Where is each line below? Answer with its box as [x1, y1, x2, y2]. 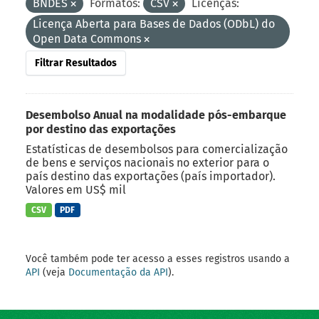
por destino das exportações [26, 122, 176, 136]
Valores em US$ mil [26, 182, 126, 197]
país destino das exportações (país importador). [26, 169, 276, 183]
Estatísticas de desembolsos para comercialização [26, 142, 288, 156]
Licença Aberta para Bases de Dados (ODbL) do [33, 16, 275, 31]
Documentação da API [68, 266, 168, 279]
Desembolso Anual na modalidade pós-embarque [26, 108, 286, 122]
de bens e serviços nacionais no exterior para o [26, 155, 269, 169]
